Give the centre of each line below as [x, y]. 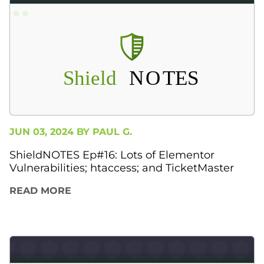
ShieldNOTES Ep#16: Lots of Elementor [112, 155]
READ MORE [40, 191]
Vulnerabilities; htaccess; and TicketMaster [122, 168]
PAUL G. [112, 132]
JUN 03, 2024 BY [51, 132]
